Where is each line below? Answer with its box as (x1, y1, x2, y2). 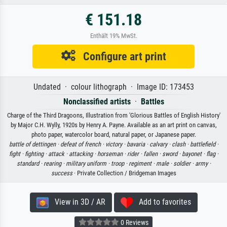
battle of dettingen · (9, 140, 60, 148)
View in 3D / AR (48, 197, 105, 207)
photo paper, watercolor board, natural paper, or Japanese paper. (31, 131, 196, 139)
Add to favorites (132, 197, 191, 207)
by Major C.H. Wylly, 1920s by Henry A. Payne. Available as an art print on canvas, (10, 121, 217, 129)
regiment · (128, 160, 156, 168)
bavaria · (126, 140, 149, 148)
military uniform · (65, 160, 111, 168)
